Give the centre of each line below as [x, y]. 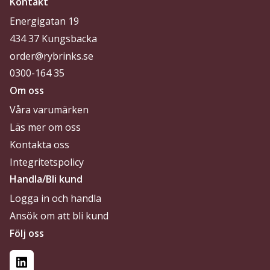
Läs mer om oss [45, 127]
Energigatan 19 [44, 21]
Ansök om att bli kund [59, 216]
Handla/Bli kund [46, 179]
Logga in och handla [55, 199]
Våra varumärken [49, 110]
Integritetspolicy [47, 162]
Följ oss [27, 233]
